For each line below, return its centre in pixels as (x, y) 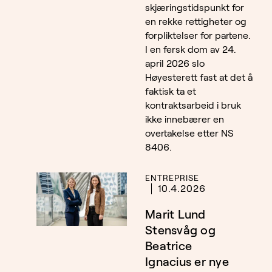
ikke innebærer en (185, 120)
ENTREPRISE (172, 178)
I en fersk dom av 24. (191, 50)
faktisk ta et (171, 92)
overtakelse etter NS (189, 134)
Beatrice (168, 246)
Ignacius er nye (187, 262)
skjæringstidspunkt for (195, 8)
